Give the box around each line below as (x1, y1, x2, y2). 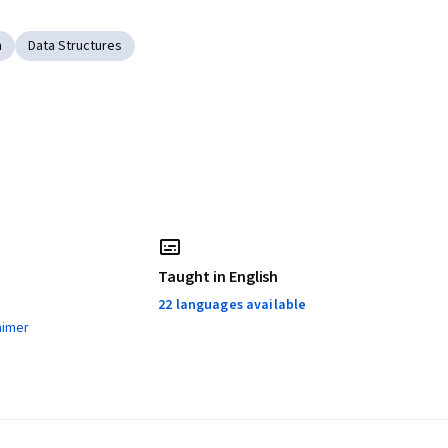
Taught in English (158, 266, 279, 289)
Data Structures (28, 36, 122, 57)
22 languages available (158, 295, 307, 316)
